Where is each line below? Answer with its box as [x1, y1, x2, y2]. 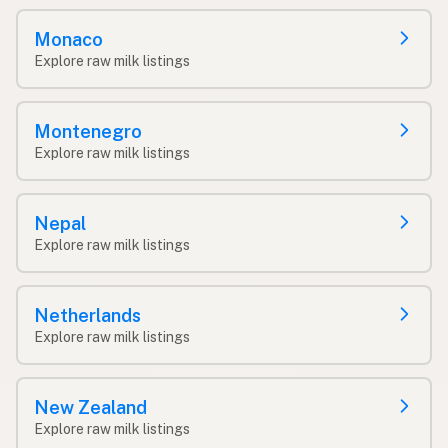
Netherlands [34, 304, 141, 326]
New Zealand [34, 396, 147, 418]
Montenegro [34, 120, 142, 142]
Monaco [34, 28, 103, 50]
